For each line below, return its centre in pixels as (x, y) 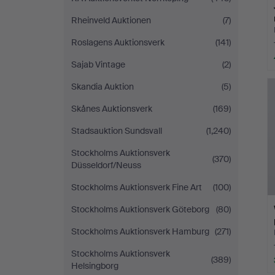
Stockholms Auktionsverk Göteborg (140, 209)
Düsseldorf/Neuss (106, 165)
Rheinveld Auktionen (111, 20)
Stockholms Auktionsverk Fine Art (137, 187)
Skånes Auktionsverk (112, 109)
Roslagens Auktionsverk (118, 42)
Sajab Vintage (98, 64)
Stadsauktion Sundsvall (117, 131)
